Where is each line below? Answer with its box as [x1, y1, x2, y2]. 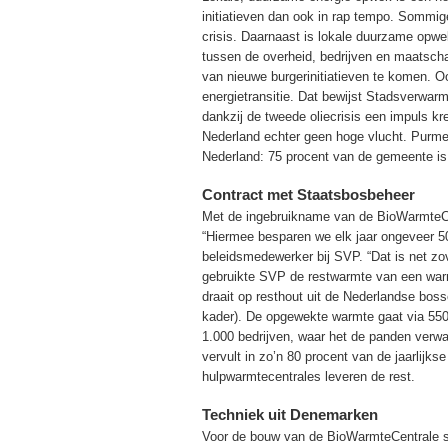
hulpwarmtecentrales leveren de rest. [202, 368, 415, 384]
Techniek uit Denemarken [202, 405, 378, 423]
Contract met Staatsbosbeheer [202, 185, 415, 203]
